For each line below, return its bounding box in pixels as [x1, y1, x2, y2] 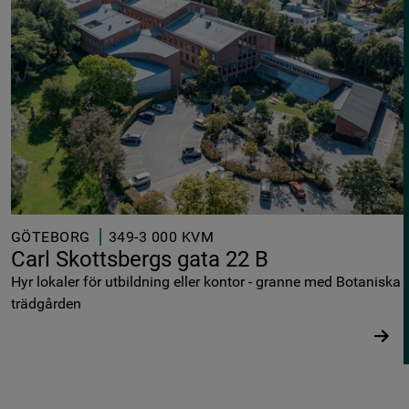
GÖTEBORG [11, 227, 90, 246]
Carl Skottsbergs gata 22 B [11, 246, 268, 272]
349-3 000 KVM [108, 227, 215, 246]
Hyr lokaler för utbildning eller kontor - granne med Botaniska [11, 272, 401, 290]
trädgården [11, 294, 81, 312]
